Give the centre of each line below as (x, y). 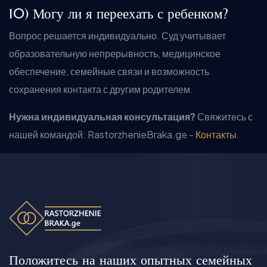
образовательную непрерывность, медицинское (115, 53)
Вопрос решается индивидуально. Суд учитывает (117, 35)
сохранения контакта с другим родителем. (101, 89)
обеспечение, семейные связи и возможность (109, 71)
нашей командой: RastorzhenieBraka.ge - (102, 134)
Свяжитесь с (224, 117)
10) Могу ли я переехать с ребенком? (119, 14)
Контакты (216, 134)
